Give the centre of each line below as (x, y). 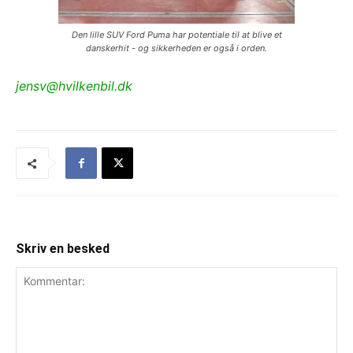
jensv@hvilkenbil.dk (74, 86)
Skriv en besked (63, 249)
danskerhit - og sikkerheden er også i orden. (176, 48)
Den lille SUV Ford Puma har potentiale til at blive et (176, 35)
